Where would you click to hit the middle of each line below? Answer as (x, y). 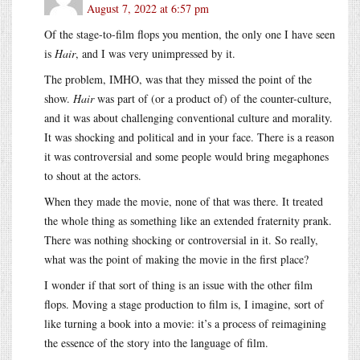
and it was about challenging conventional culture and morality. (188, 117)
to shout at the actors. (93, 175)
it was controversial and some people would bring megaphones (186, 156)
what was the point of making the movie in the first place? (176, 259)
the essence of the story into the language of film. (156, 342)
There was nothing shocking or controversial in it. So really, (181, 239)
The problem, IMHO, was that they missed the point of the (178, 79)
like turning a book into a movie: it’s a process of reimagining (185, 323)
